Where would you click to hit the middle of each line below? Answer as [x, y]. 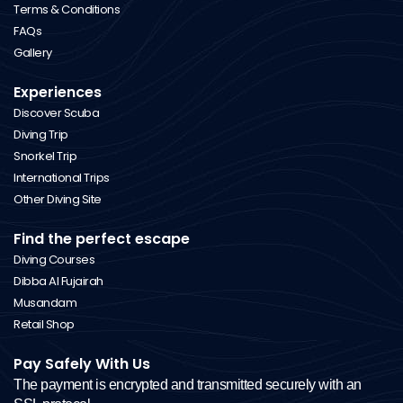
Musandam [45, 303]
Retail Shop [44, 325]
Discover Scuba [56, 113]
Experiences [58, 93]
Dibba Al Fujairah [58, 282]
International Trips [62, 178]
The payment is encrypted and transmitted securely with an [188, 385]
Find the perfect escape [102, 239]
